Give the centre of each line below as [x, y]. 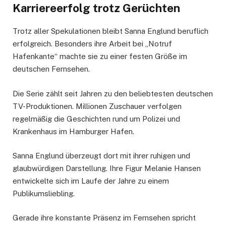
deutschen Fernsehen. [51, 69]
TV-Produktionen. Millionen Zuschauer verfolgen [97, 106]
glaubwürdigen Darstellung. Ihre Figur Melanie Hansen [107, 168]
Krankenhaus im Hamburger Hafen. [73, 131]
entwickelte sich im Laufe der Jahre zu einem [91, 181]
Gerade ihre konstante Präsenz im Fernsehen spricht [104, 217]
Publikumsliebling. [44, 193]
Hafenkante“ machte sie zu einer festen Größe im [100, 56]
